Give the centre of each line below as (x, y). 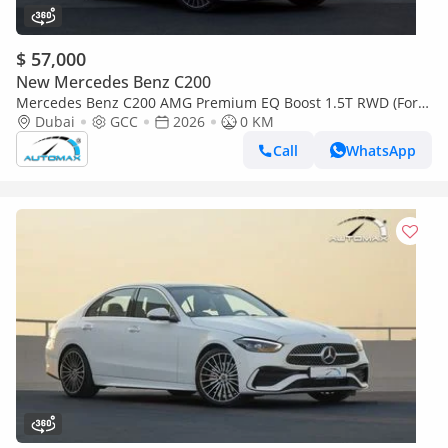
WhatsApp (381, 150)
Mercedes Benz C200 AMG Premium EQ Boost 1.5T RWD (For (217, 102)
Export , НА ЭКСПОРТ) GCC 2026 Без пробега (166, 121)
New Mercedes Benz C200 (113, 82)
